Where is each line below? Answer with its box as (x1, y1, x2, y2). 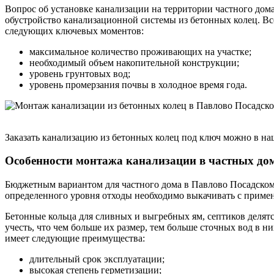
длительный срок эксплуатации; (29, 254, 165, 265)
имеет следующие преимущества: (5, 233, 145, 244)
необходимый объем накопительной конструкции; (29, 57, 239, 68)
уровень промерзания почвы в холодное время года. (29, 79, 247, 90)
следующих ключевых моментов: (5, 25, 144, 36)
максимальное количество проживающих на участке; (29, 46, 251, 57)
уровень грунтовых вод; (29, 68, 130, 79)
